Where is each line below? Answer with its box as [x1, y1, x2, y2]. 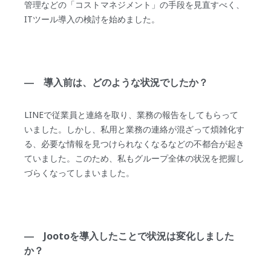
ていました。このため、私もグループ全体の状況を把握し [24, 152, 245, 165]
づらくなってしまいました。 [24, 167, 135, 179]
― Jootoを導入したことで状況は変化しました [24, 229, 235, 243]
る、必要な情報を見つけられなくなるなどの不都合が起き [24, 138, 245, 150]
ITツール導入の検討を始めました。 [24, 13, 160, 25]
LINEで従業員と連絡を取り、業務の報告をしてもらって [24, 109, 239, 121]
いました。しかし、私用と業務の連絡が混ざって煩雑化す [24, 123, 245, 135]
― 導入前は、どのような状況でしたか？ [24, 76, 209, 90]
